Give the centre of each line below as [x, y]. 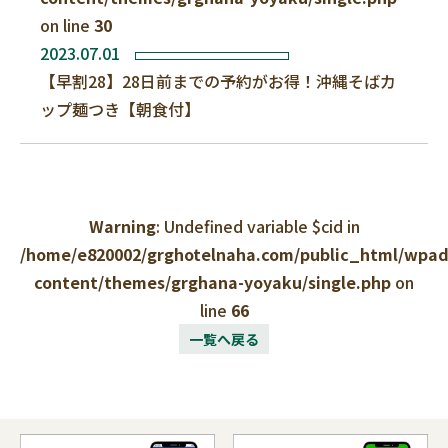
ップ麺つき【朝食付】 [120, 109]
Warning [122, 226]
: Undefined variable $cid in [257, 226]
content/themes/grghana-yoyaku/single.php [212, 282]
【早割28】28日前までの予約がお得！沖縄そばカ [218, 81]
